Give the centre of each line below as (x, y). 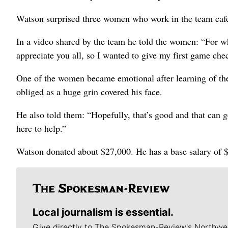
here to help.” (41, 129)
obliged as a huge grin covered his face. (89, 92)
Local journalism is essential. (103, 212)
